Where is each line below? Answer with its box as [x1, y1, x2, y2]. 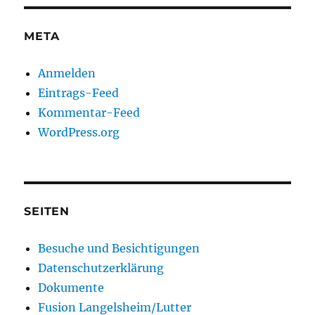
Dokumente [38, 281, 105, 295]
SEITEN [24, 205, 70, 219]
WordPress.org [38, 125, 120, 140]
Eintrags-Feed [38, 86, 120, 101]
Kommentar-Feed [38, 105, 141, 120]
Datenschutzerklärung [38, 261, 165, 276]
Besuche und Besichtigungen [38, 241, 200, 256]
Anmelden [38, 66, 96, 81]
